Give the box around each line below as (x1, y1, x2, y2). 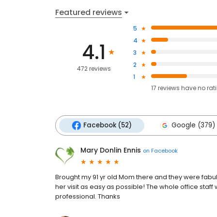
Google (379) (171, 121, 215, 130)
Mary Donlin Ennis (80, 145, 141, 155)
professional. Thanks (55, 192, 120, 201)
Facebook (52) (83, 121, 132, 130)
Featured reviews (55, 6, 122, 18)
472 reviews (77, 64, 111, 73)
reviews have (157, 84, 196, 93)
